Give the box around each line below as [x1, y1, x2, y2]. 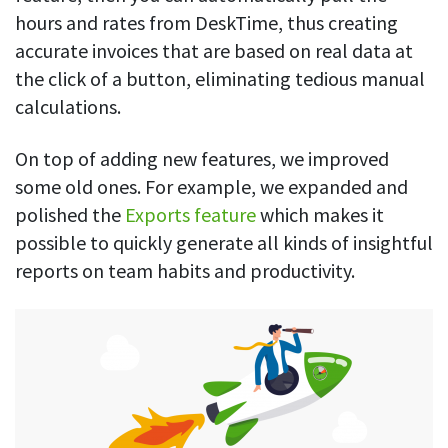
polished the [15, 202, 125, 228]
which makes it [256, 202, 384, 228]
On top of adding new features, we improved [15, 146, 389, 172]
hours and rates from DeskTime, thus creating [15, 10, 398, 36]
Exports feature [125, 202, 256, 228]
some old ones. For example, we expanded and [15, 174, 408, 200]
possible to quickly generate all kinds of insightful [15, 230, 433, 256]
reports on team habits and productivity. [15, 258, 359, 284]
